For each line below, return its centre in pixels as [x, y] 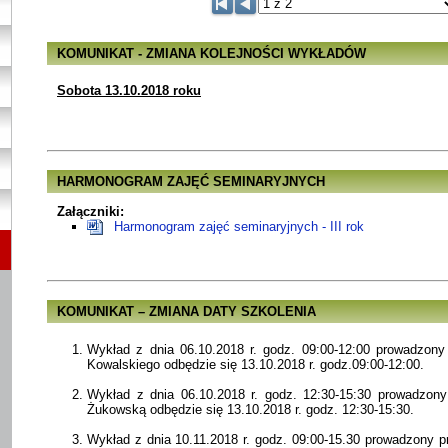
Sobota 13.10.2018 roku [129, 90]
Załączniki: [90, 212]
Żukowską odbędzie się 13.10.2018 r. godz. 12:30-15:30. [250, 409]
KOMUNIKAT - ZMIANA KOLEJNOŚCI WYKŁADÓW [211, 53]
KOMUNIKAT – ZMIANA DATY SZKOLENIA [186, 312]
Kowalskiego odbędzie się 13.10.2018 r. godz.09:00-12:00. [255, 364]
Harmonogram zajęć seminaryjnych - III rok [239, 227]
